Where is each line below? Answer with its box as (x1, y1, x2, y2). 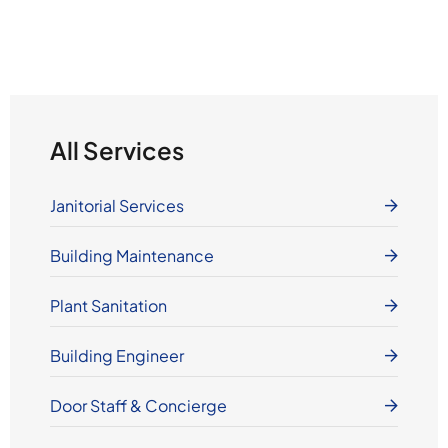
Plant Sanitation (49, 295, 167, 316)
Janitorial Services (49, 195, 184, 216)
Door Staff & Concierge (49, 395, 227, 416)
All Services (49, 135, 184, 165)
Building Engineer (49, 345, 184, 366)
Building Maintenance (49, 245, 214, 266)
